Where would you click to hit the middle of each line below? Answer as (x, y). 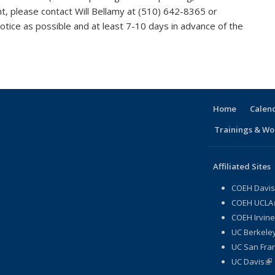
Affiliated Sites (242, 166)
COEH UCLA (252, 202)
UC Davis (248, 261)
